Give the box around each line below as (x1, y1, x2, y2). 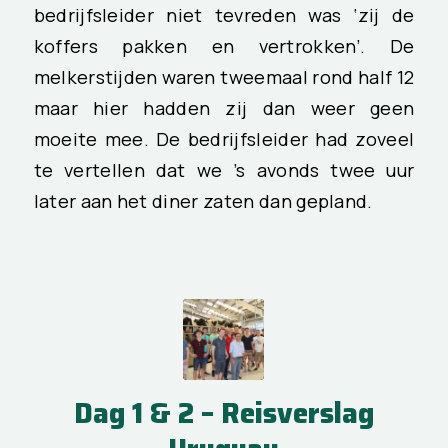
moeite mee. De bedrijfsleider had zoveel (33, 125, 415, 152)
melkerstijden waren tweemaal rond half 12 (33, 63, 415, 90)
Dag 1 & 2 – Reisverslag (73, 391, 374, 436)
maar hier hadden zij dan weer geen (33, 94, 415, 121)
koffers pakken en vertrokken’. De (33, 32, 415, 59)
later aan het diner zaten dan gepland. (33, 187, 373, 214)
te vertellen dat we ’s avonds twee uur (33, 156, 415, 183)
